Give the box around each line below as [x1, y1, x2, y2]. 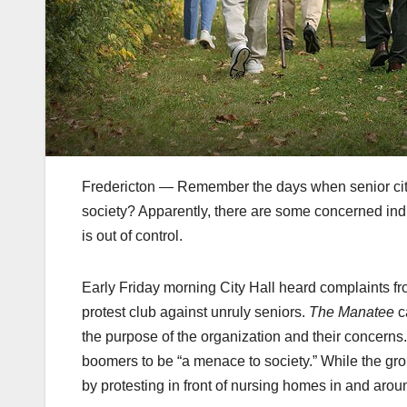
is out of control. [82, 228, 183, 244]
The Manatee [309, 304, 394, 321]
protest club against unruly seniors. [82, 304, 309, 321]
